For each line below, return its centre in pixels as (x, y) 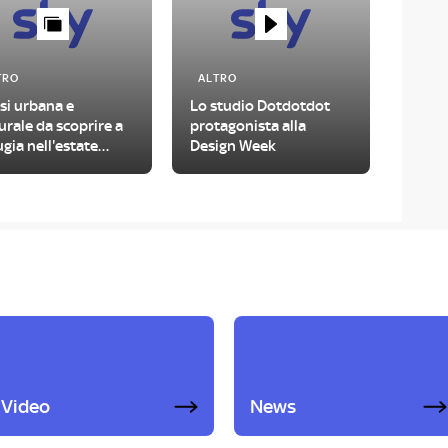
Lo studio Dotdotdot (259, 106)
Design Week (232, 146)
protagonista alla (247, 126)
